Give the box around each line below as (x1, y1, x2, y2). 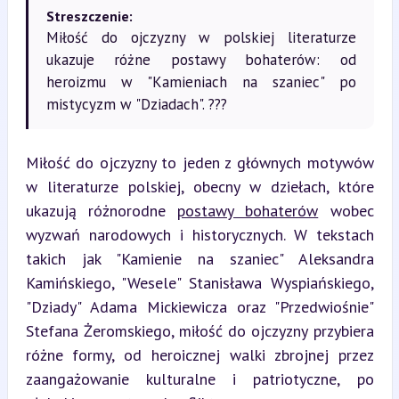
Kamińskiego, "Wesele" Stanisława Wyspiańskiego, (25, 272, 374, 293)
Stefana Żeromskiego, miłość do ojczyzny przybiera (25, 320, 374, 341)
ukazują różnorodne (25, 199, 177, 221)
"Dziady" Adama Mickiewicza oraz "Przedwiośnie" (25, 296, 374, 317)
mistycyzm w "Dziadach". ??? (45, 94, 227, 114)
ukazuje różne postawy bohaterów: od (45, 49, 356, 69)
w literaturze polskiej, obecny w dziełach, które (25, 175, 374, 197)
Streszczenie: (45, 6, 133, 25)
